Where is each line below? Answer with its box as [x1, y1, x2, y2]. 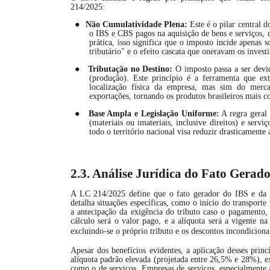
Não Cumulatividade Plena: [86, 20, 188, 29]
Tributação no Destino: [88, 64, 173, 74]
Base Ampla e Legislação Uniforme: [88, 109, 219, 118]
